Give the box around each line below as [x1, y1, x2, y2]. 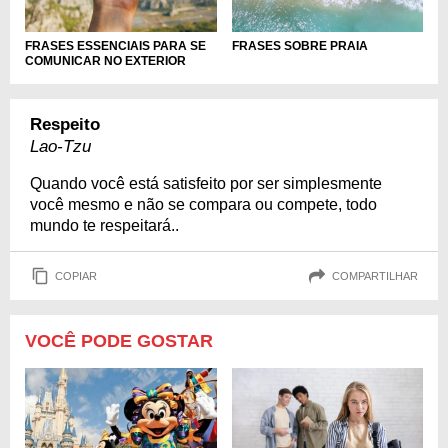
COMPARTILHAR [332, 269, 418, 282]
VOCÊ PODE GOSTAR [25, 331, 213, 352]
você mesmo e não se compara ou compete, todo [30, 196, 377, 214]
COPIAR [55, 269, 97, 282]
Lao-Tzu [30, 137, 91, 157]
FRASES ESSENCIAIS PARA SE [25, 39, 206, 54]
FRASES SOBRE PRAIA [231, 39, 368, 54]
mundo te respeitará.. [30, 217, 179, 235]
